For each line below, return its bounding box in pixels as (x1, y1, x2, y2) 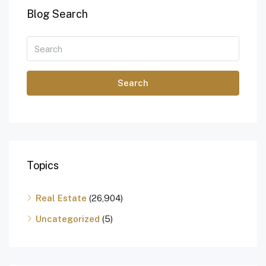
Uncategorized (36, 214, 100, 224)
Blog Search (27, 8, 88, 21)
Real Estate (36, 193, 87, 204)
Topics (27, 159, 59, 172)
